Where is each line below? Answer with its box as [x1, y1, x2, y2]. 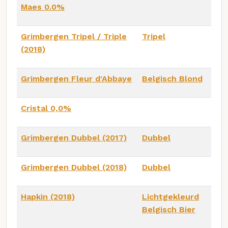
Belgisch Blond [142, 73, 203, 83]
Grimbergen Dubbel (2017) [21, 132, 127, 142]
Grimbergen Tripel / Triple [21, 31, 127, 41]
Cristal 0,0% [21, 103, 71, 113]
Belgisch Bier [142, 204, 195, 214]
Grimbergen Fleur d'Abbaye [21, 73, 132, 83]
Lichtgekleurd [142, 191, 199, 202]
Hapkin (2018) [21, 191, 75, 202]
